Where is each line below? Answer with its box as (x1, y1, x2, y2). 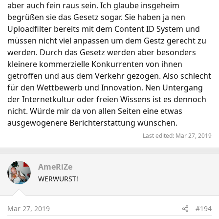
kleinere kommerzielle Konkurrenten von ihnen (7, 59, 182, 69)
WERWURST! (38, 174, 78, 183)
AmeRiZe (38, 161, 72, 172)
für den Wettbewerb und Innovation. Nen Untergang (7, 82, 203, 93)
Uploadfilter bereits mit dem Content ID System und (7, 23, 200, 34)
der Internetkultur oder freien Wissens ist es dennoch (7, 94, 206, 105)
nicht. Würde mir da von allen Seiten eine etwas (7, 106, 182, 116)
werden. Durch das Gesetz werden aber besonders (7, 47, 196, 58)
